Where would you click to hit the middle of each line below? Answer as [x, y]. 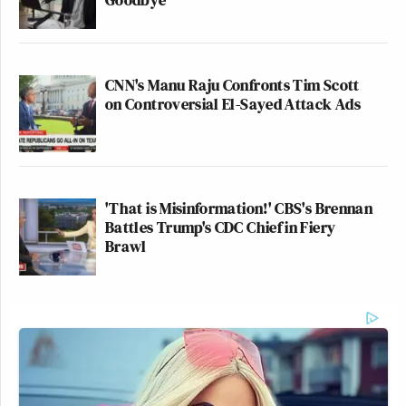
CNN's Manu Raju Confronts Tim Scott [232, 84]
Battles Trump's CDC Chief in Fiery [221, 227]
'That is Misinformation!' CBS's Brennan [239, 208]
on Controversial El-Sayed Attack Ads [233, 103]
